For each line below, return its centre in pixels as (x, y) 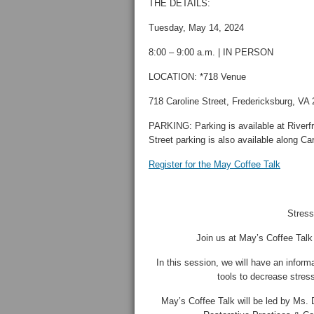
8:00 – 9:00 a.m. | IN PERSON (211, 52)
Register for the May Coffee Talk (214, 164)
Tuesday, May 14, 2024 (196, 28)
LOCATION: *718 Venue (197, 77)
